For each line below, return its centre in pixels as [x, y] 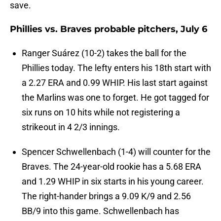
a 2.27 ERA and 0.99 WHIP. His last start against [115, 83]
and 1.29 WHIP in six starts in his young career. [113, 182]
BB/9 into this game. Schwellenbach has [100, 211]
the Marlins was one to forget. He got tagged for [115, 98]
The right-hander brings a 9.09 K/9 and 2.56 [106, 196]
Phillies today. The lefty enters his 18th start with [116, 68]
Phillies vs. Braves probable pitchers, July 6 [109, 29]
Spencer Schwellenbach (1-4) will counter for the [116, 152]
